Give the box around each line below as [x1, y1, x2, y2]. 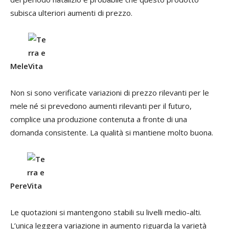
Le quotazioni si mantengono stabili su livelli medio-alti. [10, 207, 201, 217]
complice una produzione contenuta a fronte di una [10, 113, 187, 124]
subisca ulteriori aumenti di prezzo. [10, 7, 132, 18]
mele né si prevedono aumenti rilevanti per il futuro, [10, 100, 192, 111]
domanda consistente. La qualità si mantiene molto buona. [10, 127, 213, 138]
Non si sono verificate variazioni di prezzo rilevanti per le [10, 87, 209, 98]
